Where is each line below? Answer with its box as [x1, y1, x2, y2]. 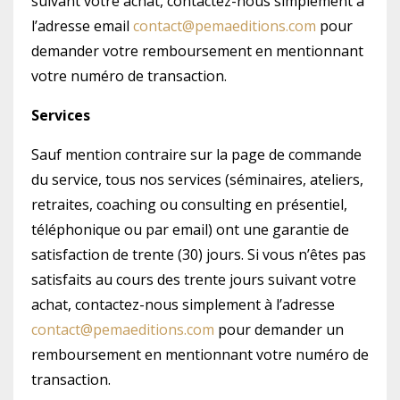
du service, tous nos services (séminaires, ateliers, [31, 170, 363, 189]
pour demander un [214, 320, 344, 339]
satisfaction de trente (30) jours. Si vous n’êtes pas [31, 245, 366, 264]
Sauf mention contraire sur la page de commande [31, 145, 362, 164]
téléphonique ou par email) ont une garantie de [31, 220, 349, 239]
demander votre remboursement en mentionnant [31, 41, 363, 61]
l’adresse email [31, 16, 133, 36]
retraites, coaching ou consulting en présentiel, [31, 195, 347, 214]
